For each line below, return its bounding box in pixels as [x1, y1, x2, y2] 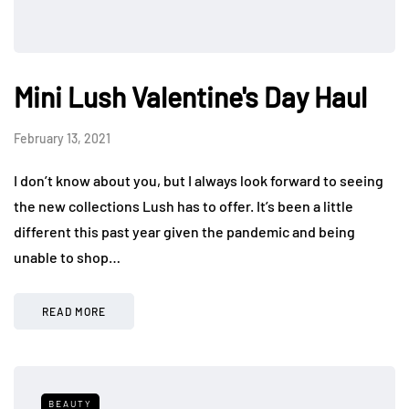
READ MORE [42, 304, 106, 318]
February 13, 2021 [14, 130, 110, 146]
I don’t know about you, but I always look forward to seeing [14, 171, 383, 189]
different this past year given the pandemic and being [14, 222, 355, 240]
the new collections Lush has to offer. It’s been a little [14, 196, 353, 215]
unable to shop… [14, 247, 121, 266]
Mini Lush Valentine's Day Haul [14, 79, 367, 113]
